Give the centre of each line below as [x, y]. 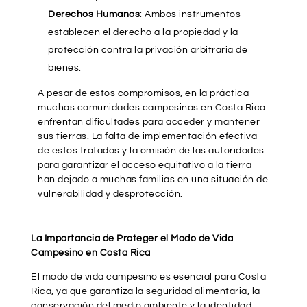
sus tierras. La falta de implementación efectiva [147, 137]
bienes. [65, 68]
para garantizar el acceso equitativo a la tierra [145, 165]
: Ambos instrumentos [191, 15]
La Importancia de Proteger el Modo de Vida [132, 239]
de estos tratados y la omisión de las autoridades [151, 151]
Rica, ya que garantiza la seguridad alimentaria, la [146, 292]
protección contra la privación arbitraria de [148, 50]
